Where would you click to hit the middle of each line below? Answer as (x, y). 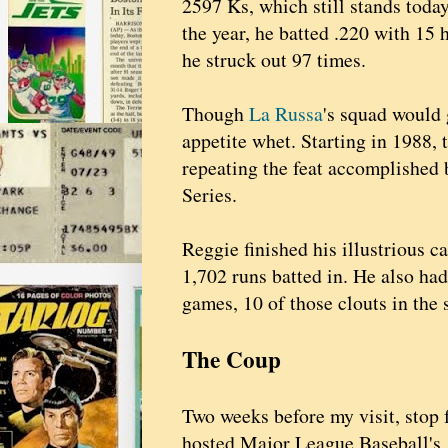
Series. (209, 195)
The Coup (231, 359)
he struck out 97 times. (274, 60)
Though (215, 114)
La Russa (286, 114)
